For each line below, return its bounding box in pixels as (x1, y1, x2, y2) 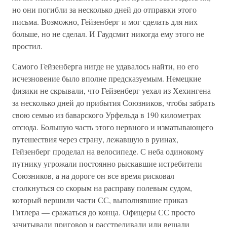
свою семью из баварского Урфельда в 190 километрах (12, 109, 201, 120)
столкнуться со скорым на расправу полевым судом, (12, 182, 192, 193)
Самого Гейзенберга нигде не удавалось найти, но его (12, 61, 199, 71)
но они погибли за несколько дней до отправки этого (12, 4, 197, 15)
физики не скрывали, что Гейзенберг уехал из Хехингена (12, 85, 211, 96)
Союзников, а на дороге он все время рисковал (12, 170, 174, 181)
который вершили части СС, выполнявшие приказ (12, 195, 187, 205)
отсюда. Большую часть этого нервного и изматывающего (12, 122, 213, 132)
